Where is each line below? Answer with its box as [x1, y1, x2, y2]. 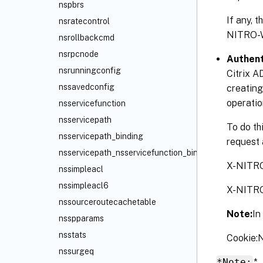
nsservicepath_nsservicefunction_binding [59, 148, 214, 157]
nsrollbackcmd [59, 33, 114, 42]
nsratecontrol [59, 16, 110, 26]
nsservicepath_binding [59, 131, 143, 141]
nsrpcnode [59, 49, 99, 59]
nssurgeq [59, 247, 94, 256]
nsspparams [59, 214, 104, 223]
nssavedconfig [59, 82, 114, 92]
